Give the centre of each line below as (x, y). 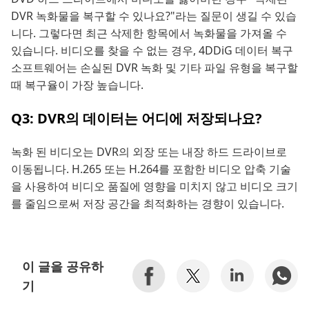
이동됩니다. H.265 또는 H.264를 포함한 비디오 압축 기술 (151, 169)
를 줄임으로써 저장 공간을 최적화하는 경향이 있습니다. (148, 203)
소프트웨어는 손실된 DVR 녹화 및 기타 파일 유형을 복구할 (154, 67)
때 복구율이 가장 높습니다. (77, 84)
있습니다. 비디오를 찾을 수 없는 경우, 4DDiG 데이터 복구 (152, 50)
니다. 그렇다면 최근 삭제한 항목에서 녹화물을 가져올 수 (149, 33)
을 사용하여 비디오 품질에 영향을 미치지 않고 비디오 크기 (154, 186)
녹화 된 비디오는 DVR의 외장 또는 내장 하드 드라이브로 (149, 151)
